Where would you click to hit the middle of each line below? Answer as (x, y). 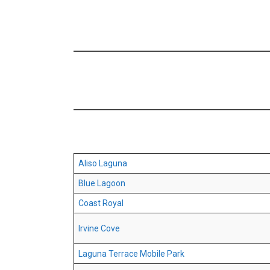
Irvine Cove (99, 229)
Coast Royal (101, 203)
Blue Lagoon (102, 184)
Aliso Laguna (103, 164)
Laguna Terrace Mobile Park (131, 254)
